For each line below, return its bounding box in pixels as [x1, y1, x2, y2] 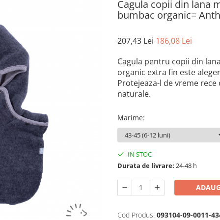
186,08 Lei [156, 35, 192, 47]
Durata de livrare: [117, 161, 174, 170]
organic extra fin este [117, 67, 195, 78]
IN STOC [126, 150, 152, 159]
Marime [117, 113, 143, 123]
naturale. [117, 88, 153, 100]
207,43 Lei [117, 35, 154, 47]
